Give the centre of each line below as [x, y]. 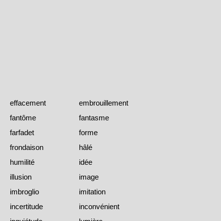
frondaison [27, 147]
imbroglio [24, 191]
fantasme [94, 117]
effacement [28, 103]
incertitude [26, 206]
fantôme [23, 117]
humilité [22, 162]
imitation [92, 191]
